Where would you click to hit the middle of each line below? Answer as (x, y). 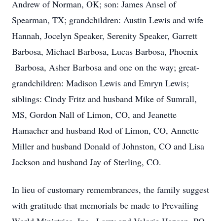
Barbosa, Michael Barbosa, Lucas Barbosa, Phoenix (105, 51)
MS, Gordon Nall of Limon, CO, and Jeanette (94, 114)
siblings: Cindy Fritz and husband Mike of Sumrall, (104, 99)
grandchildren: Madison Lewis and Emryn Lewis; (100, 83)
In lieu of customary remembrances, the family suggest (110, 189)
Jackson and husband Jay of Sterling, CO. (87, 162)
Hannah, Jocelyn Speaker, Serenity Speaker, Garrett (105, 36)
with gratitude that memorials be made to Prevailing (105, 205)
